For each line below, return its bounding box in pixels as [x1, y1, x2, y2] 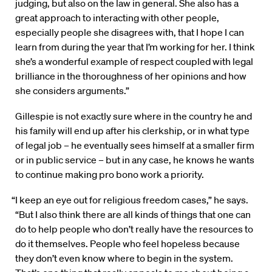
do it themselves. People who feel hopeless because [15, 237, 240, 250]
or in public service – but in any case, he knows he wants [15, 153, 254, 166]
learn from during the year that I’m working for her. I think [15, 40, 255, 53]
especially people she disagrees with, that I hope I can [15, 25, 244, 38]
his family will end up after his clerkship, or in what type [15, 124, 250, 137]
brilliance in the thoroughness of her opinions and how [15, 69, 246, 82]
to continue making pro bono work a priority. [15, 168, 204, 180]
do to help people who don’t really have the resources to [15, 222, 253, 235]
